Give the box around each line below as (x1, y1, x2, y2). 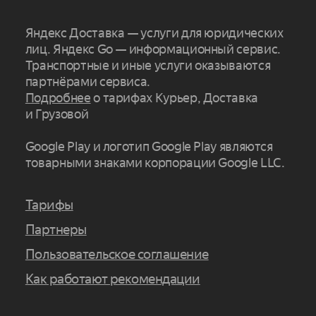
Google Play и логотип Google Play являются (25, 139, 273, 154)
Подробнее (25, 90, 91, 106)
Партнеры (25, 221, 87, 238)
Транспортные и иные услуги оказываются (25, 58, 271, 73)
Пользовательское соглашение (25, 246, 209, 263)
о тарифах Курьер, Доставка (90, 90, 258, 106)
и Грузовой (25, 107, 89, 122)
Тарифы (25, 197, 73, 214)
